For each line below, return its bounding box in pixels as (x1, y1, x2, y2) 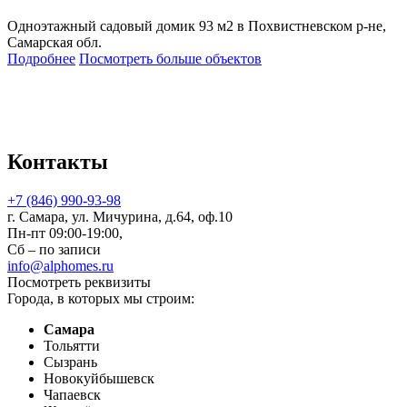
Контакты (7, 150, 108, 174)
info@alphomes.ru (7, 258, 114, 274)
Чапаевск (44, 387, 101, 403)
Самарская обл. (7, 34, 102, 50)
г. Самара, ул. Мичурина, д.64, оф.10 (7, 209, 233, 225)
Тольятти (44, 338, 100, 354)
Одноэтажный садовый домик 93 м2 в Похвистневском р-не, (7, 17, 386, 34)
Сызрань (44, 354, 97, 371)
